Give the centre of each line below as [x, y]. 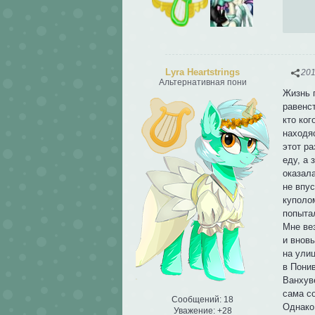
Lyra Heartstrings [202, 72]
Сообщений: [197, 300]
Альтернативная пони [202, 83]
